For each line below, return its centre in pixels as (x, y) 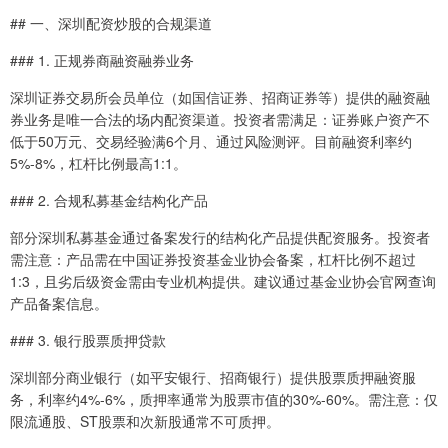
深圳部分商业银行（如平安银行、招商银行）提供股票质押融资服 (213, 377)
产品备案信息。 (59, 303)
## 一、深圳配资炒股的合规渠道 (111, 23)
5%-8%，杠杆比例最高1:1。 (98, 163)
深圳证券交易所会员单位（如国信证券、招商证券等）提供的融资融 (220, 97)
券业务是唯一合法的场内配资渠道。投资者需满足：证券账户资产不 (220, 119)
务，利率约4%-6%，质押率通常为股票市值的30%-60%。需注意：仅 (224, 399)
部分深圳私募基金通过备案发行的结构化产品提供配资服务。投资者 (220, 237)
